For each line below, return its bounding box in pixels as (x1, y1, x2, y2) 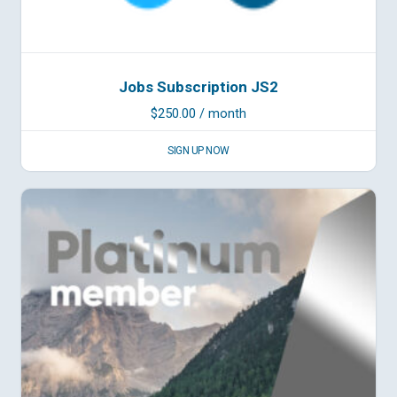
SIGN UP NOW (167, 144, 230, 158)
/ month (199, 105, 246, 122)
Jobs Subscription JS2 (119, 77, 278, 96)
